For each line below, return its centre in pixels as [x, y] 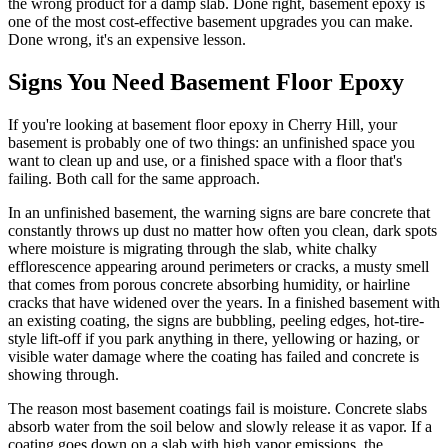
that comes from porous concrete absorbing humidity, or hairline [209, 284]
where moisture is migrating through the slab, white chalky [192, 248]
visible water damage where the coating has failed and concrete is [213, 356]
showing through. [63, 374]
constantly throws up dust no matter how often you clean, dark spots [222, 230]
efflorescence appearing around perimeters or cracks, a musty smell [218, 266]
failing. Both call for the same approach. [134, 178]
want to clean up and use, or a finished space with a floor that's [205, 160]
